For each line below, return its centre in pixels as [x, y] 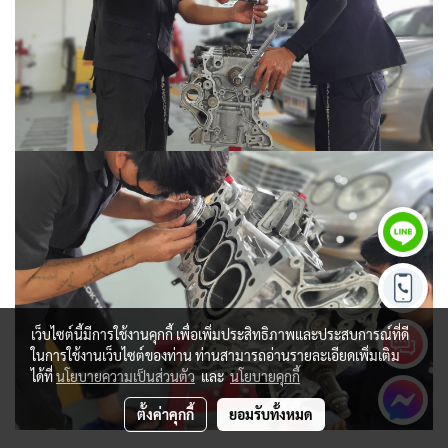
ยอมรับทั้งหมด [270, 414]
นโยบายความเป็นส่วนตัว [125, 376]
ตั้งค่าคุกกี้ [165, 414]
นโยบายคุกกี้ [265, 376]
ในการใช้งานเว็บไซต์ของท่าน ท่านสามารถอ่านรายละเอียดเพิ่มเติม [215, 355]
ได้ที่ [43, 376]
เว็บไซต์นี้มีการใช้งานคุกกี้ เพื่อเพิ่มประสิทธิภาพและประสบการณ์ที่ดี [220, 334]
